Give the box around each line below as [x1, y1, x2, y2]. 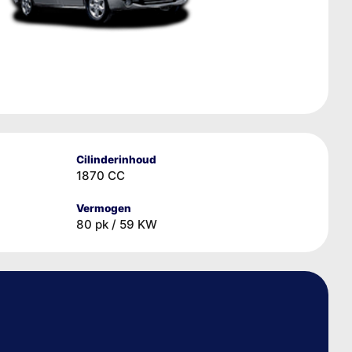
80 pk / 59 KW [76, 216, 157, 232]
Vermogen [76, 201, 131, 214]
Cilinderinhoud [76, 152, 156, 166]
